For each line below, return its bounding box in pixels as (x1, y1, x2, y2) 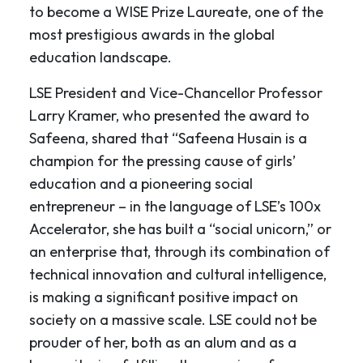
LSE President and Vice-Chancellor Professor (29, 83, 322, 103)
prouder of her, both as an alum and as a (29, 333, 297, 352)
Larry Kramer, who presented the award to (29, 106, 310, 126)
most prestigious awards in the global (29, 25, 275, 45)
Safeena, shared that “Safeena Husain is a (29, 129, 307, 148)
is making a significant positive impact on (29, 288, 298, 307)
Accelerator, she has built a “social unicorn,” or (29, 220, 331, 239)
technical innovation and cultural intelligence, (29, 265, 327, 284)
